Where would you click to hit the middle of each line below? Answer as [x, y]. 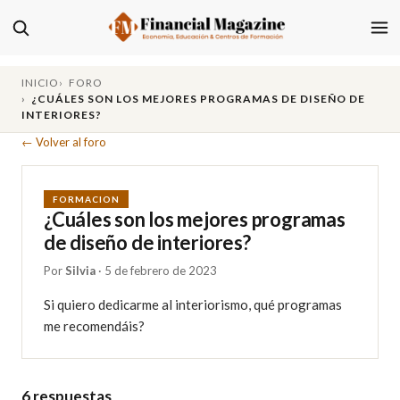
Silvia [80, 271]
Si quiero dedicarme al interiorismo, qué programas [193, 304]
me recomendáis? [94, 326]
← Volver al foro [64, 142]
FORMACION [86, 199]
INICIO [40, 83]
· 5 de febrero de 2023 [156, 271]
